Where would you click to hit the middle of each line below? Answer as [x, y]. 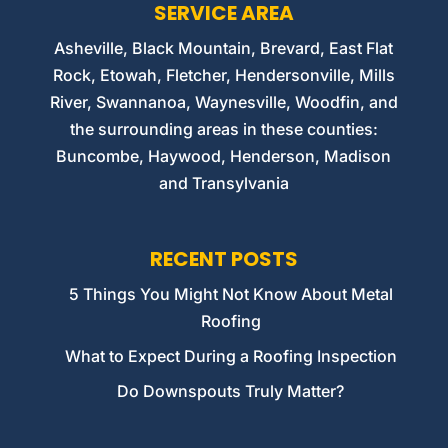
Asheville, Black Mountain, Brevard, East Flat [224, 48]
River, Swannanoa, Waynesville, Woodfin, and [223, 102]
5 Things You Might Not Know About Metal [230, 294]
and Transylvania [223, 183]
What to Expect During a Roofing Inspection [230, 356]
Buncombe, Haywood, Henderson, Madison [224, 156]
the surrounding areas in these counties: [223, 129]
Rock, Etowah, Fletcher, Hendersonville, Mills [223, 75]
